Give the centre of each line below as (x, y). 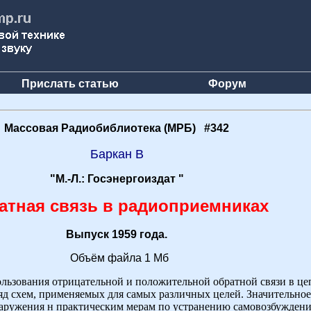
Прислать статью (70, 84)
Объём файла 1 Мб (117, 258)
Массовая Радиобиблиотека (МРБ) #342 (117, 128)
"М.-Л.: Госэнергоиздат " (117, 179)
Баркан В (117, 154)
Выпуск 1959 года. (117, 234)
